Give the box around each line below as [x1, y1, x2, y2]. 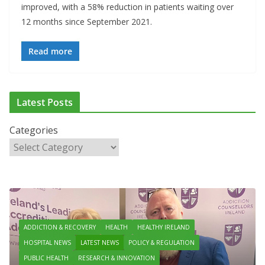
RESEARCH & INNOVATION [78, 253, 155, 262]
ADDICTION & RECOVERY [24, 222, 96, 231]
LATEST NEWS [80, 238, 119, 247]
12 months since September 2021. [21, 16, 152, 28]
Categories [9, 124, 58, 137]
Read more [28, 46, 72, 57]
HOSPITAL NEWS [24, 238, 71, 247]
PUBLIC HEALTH [24, 253, 69, 262]
